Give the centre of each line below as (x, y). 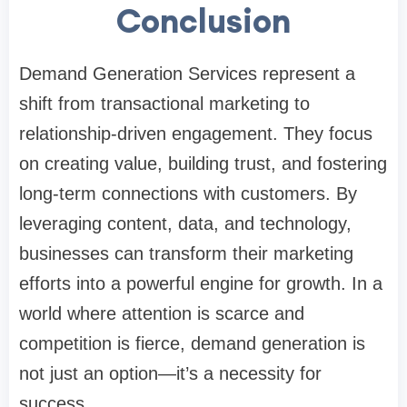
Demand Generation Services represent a (187, 74)
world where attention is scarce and (162, 314)
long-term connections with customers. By (188, 194)
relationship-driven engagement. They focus (196, 134)
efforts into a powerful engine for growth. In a (201, 284)
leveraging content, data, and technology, (185, 224)
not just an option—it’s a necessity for (170, 374)
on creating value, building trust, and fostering (203, 164)
